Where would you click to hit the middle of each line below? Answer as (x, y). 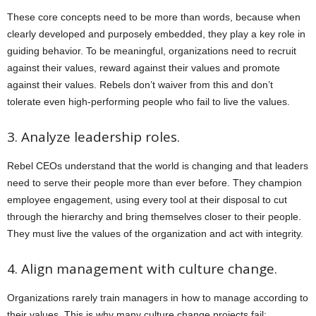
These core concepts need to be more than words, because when (154, 17)
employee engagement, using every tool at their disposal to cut (147, 200)
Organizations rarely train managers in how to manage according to (158, 298)
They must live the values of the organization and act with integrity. (155, 234)
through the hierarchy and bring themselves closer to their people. (154, 217)
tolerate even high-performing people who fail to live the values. (148, 102)
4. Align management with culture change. (142, 269)
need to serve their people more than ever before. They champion (154, 183)
